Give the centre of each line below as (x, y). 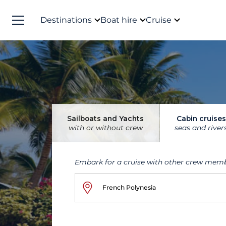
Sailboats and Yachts (105, 119)
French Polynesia (129, 187)
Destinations (66, 20)
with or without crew (105, 128)
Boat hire (119, 20)
